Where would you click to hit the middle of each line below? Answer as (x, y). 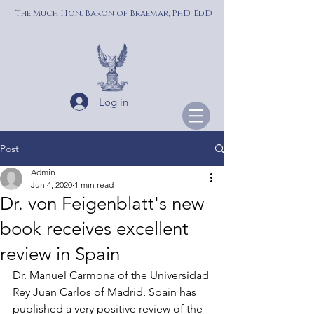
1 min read (94, 185)
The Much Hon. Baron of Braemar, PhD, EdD (114, 13)
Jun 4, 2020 (52, 185)
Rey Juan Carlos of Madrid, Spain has (106, 292)
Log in (113, 102)
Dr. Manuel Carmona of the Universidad (112, 275)
